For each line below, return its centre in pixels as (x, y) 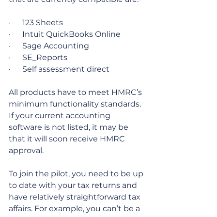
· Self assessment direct (59, 69)
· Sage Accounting (49, 46)
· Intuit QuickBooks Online (65, 34)
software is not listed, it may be (70, 127)
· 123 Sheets (36, 23)
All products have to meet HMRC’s (76, 93)
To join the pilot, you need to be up (77, 174)
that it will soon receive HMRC (68, 139)
